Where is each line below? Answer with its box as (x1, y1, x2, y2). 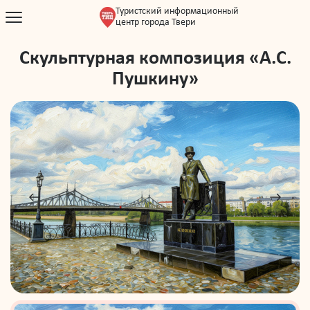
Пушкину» (111, 70, 199, 89)
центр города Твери (115, 17, 196, 28)
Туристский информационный (115, 6, 239, 17)
